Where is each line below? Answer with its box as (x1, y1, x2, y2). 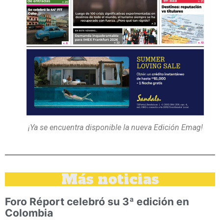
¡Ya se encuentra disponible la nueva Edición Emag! (27, 123, 203, 133)
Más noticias (61, 170, 159, 189)
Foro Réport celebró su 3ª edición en (5, 195, 189, 208)
